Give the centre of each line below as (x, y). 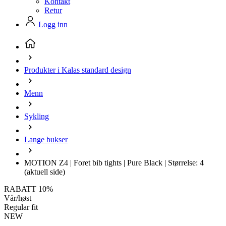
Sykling (37, 116)
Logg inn (52, 24)
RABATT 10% (29, 189)
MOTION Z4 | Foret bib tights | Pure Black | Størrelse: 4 (114, 163)
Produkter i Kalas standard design (78, 70)
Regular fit (21, 207)
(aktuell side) (45, 172)
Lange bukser (46, 139)
